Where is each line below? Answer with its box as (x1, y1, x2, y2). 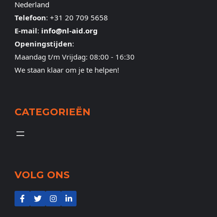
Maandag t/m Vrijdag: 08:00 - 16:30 (15, 51, 135, 62)
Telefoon (15, 12, 46, 22)
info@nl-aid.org (41, 25, 98, 35)
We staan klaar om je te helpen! (15, 64, 119, 75)
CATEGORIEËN (15, 106, 91, 118)
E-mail (15, 25, 37, 35)
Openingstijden (15, 38, 72, 48)
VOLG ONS (15, 169, 70, 181)
